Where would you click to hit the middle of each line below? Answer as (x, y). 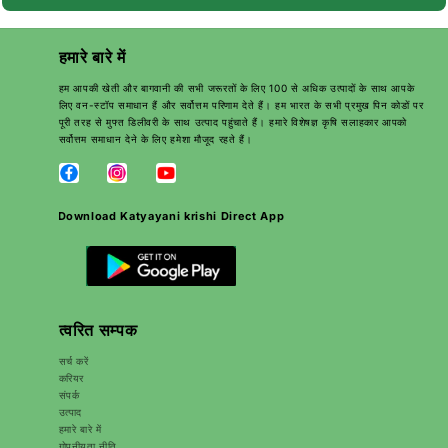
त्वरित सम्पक (98, 330)
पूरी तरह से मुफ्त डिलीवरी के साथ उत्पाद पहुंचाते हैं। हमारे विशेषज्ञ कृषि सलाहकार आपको (233, 122)
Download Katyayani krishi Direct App (171, 215)
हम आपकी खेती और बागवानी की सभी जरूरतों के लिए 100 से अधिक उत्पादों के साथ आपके (236, 88)
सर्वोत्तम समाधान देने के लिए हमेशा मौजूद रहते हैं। (155, 139)
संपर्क (69, 394)
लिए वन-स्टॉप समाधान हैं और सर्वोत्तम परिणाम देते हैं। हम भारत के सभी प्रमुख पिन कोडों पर (241, 105)
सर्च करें (73, 360)
